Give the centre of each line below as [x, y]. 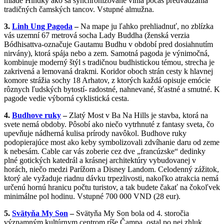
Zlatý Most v [90, 115]
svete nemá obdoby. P [38, 124]
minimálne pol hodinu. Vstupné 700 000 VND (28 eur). [92, 196]
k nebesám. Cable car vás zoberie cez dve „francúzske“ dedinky [105, 151]
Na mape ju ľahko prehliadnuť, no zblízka [146, 26]
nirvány [16, 53]
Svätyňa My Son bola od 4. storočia [132, 213]
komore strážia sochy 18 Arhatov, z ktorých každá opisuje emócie [107, 80]
